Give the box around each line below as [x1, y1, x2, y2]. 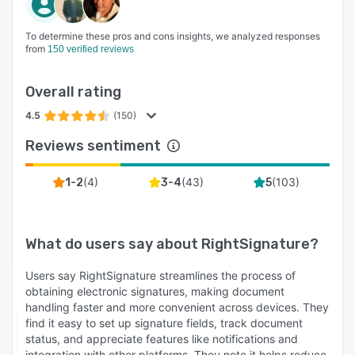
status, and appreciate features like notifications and [25, 331, 298, 345]
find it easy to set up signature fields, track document [25, 315, 303, 330]
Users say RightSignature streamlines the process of [25, 268, 296, 282]
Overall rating [25, 82, 121, 101]
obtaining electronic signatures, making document [25, 284, 284, 298]
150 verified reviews [48, 43, 134, 55]
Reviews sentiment [25, 136, 161, 155]
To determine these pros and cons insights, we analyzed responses [25, 29, 320, 42]
